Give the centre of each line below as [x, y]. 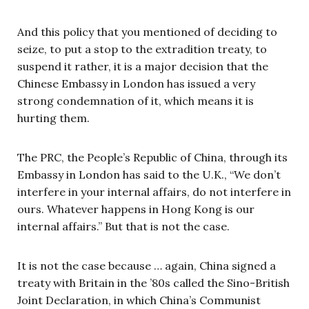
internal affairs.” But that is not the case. [123, 226]
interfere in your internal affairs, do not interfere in [154, 191]
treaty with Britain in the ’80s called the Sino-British [153, 282]
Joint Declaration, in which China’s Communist [139, 300]
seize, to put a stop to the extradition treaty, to [142, 49]
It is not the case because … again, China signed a [147, 265]
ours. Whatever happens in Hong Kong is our [136, 209]
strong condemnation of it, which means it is [136, 100]
